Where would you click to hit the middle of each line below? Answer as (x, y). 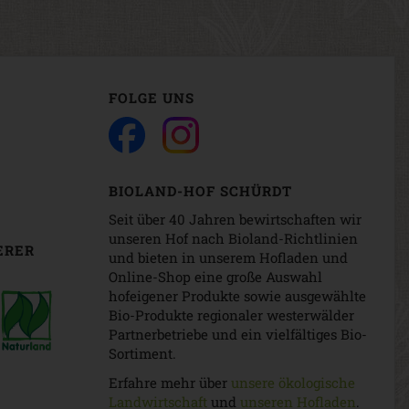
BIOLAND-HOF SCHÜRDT (200, 190)
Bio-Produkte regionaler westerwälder (231, 315)
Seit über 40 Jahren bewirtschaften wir (235, 220)
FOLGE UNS (152, 97)
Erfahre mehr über (170, 382)
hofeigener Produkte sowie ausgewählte (237, 296)
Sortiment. (142, 354)
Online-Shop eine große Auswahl (215, 277)
